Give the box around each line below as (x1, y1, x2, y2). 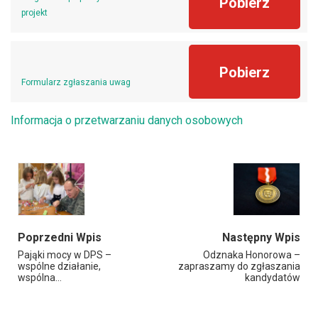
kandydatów (245, 272, 300, 283)
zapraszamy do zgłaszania (178, 261, 300, 272)
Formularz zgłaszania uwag (21, 77, 131, 87)
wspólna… (18, 272, 62, 283)
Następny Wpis (222, 231, 300, 244)
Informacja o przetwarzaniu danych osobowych (11, 114, 243, 127)
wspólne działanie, (18, 261, 101, 272)
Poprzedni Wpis (18, 231, 102, 244)
